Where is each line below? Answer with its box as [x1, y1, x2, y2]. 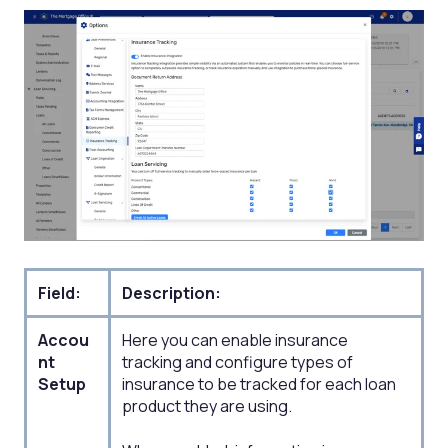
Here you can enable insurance [122, 329, 349, 352]
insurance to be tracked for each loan [122, 373, 397, 396]
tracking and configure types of [122, 351, 354, 374]
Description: [122, 282, 222, 305]
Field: [38, 282, 82, 305]
